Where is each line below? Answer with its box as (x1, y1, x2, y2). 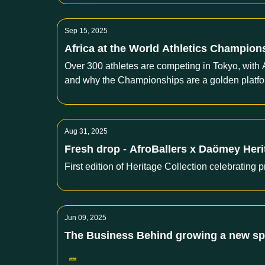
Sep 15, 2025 (64, 27, 108, 35)
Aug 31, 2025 (64, 127, 108, 135)
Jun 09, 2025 (64, 214, 106, 222)
